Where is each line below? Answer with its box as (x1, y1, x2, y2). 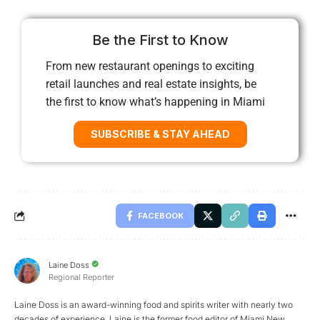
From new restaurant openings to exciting (46, 59, 254, 73)
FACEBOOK (138, 210, 184, 221)
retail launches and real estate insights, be (46, 76, 256, 91)
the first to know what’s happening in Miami (46, 94, 265, 109)
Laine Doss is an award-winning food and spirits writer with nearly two (14, 299, 293, 310)
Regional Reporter (49, 272, 114, 282)
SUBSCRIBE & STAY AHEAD (90, 127, 230, 140)
